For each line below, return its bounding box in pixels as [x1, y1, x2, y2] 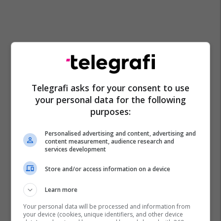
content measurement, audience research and [45, 137, 175, 146]
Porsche [20, 145, 44, 153]
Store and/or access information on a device [45, 165, 171, 173]
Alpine [57, 145, 75, 153]
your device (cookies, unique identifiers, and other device [23, 210, 184, 219]
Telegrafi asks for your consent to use [32, 81, 189, 94]
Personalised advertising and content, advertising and [45, 129, 196, 138]
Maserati [118, 145, 145, 153]
